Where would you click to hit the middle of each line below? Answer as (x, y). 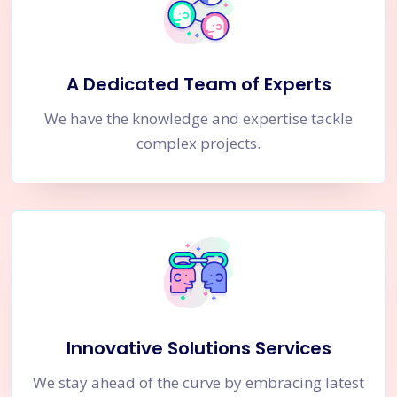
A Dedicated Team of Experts (198, 84)
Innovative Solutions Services (198, 348)
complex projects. (198, 143)
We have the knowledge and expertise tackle (198, 118)
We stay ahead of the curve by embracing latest (198, 382)
